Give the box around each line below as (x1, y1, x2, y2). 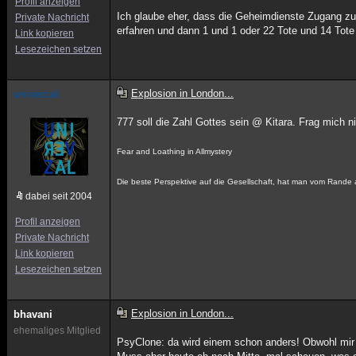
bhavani (14, 308, 52, 320)
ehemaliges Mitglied (14, 325, 101, 336)
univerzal (14, 88, 59, 100)
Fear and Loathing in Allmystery (117, 147, 233, 156)
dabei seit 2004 (25, 191, 92, 202)
